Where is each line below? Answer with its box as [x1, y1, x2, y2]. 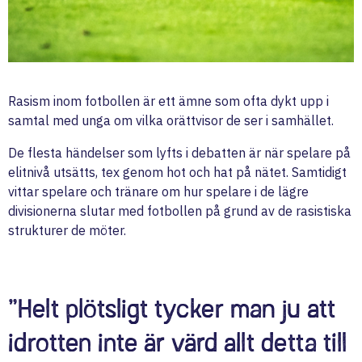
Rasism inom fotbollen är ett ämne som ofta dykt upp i [8, 92, 329, 109]
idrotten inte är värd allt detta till [8, 326, 347, 358]
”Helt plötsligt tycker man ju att [8, 293, 335, 324]
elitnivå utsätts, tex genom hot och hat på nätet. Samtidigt [8, 163, 347, 180]
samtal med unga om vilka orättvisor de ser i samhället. [8, 112, 334, 128]
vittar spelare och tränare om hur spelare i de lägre [8, 183, 309, 200]
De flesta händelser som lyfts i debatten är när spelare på [8, 144, 351, 161]
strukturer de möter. [8, 221, 126, 238]
